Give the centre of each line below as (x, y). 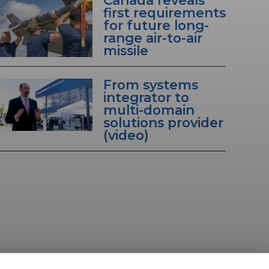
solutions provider (163, 123)
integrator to (146, 98)
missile (125, 51)
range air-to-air (153, 38)
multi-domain (149, 110)
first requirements (164, 13)
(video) (126, 135)
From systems (150, 85)
